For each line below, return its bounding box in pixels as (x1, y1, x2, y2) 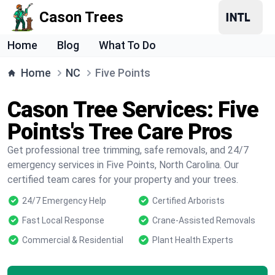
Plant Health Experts (152, 235, 233, 245)
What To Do (99, 39, 156, 52)
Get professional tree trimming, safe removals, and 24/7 (7, 144, 249, 156)
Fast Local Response (22, 215, 104, 225)
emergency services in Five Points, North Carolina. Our (7, 159, 239, 171)
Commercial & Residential (22, 235, 123, 245)
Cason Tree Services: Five (7, 97, 259, 123)
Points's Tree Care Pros (7, 119, 233, 145)
